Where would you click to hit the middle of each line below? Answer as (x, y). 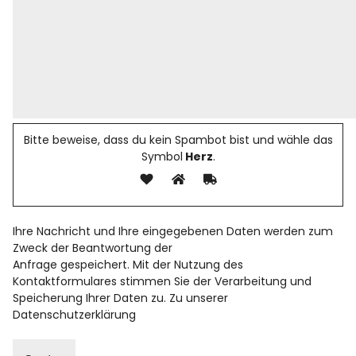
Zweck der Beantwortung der (93, 248)
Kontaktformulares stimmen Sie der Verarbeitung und (163, 282)
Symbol (162, 157)
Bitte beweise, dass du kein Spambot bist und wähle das (178, 140)
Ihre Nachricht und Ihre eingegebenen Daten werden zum (173, 232)
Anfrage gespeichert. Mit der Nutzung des (128, 265)
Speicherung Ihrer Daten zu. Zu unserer (121, 298)
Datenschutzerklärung (75, 315)
